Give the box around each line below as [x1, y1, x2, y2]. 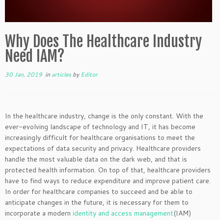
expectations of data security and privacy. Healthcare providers [5, 143, 201, 153]
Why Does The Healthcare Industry [5, 31, 202, 51]
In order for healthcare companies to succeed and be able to [5, 186, 192, 196]
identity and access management [73, 208, 173, 218]
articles [52, 70, 73, 79]
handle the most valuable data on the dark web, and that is [5, 154, 187, 164]
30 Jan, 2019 [5, 70, 42, 79]
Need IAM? [5, 46, 64, 66]
